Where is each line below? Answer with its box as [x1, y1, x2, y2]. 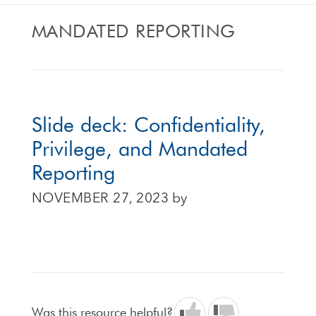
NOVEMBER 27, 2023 [31, 192, 169, 207]
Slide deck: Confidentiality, [31, 112, 265, 138]
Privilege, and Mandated [31, 136, 248, 162]
